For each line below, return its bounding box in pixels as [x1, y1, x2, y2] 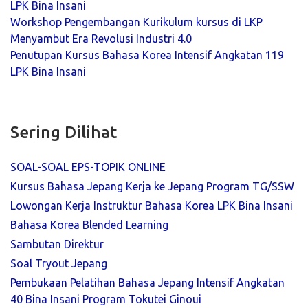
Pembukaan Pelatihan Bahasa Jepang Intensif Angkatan [10, 276, 285, 289]
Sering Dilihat [10, 122, 117, 142]
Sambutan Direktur [10, 237, 104, 250]
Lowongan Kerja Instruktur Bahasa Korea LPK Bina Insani [10, 199, 293, 212]
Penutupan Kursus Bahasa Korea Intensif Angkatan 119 [10, 48, 284, 61]
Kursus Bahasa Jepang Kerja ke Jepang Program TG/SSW [10, 179, 294, 192]
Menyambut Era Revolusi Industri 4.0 [10, 32, 192, 45]
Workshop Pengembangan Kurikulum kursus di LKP [10, 15, 263, 28]
